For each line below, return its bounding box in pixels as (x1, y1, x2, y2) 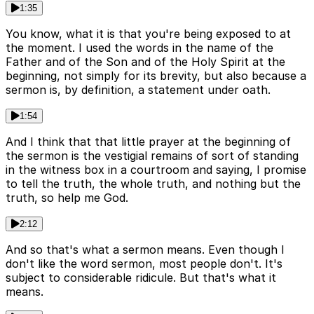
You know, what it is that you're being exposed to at (6, 27, 291, 41)
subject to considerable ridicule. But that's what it (6, 271, 276, 285)
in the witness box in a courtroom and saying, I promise (6, 163, 306, 177)
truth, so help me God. (6, 191, 128, 205)
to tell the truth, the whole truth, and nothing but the (6, 177, 301, 191)
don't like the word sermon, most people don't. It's (6, 257, 282, 271)
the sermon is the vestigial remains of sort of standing (6, 149, 299, 163)
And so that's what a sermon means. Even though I (6, 243, 285, 257)
